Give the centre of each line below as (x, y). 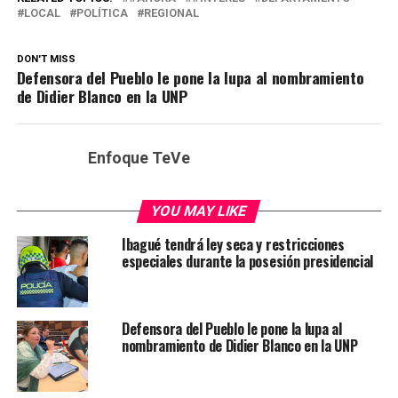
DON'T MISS (46, 60)
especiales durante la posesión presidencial (247, 262)
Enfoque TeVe (139, 159)
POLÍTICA (102, 13)
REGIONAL (171, 13)
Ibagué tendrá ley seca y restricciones (233, 245)
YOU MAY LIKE (199, 211)
